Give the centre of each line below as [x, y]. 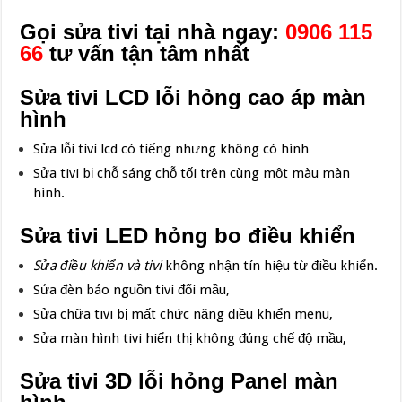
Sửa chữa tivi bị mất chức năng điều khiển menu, [184, 315]
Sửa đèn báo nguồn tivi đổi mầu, [132, 290]
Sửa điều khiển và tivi [98, 266]
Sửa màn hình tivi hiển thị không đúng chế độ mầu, [190, 339]
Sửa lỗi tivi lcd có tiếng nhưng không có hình [171, 149]
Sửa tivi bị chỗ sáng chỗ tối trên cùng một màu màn [192, 174]
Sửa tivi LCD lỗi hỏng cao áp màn [193, 98]
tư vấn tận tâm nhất [147, 54]
